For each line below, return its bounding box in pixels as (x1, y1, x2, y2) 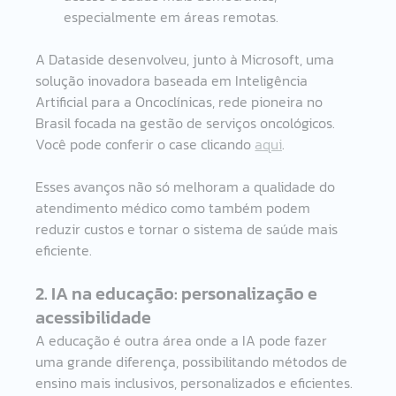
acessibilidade (35, 303, 152, 331)
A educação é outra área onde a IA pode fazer (35, 329, 331, 351)
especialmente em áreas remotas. (64, 5, 279, 27)
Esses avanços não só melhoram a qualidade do (35, 175, 339, 197)
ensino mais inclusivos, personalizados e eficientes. (35, 371, 354, 393)
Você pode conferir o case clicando (35, 133, 255, 155)
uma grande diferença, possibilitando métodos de (35, 350, 352, 372)
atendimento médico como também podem (35, 196, 315, 218)
